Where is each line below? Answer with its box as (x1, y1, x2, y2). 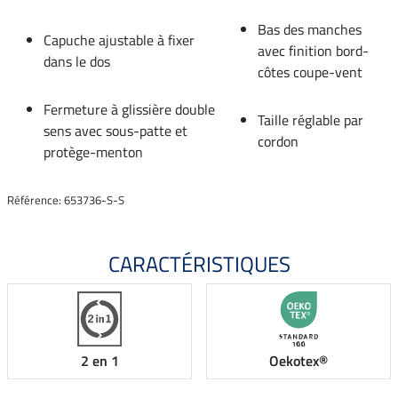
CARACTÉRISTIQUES (107, 247, 291, 280)
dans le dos (44, 50, 110, 72)
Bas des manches (258, 18, 362, 40)
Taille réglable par (258, 108, 363, 131)
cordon (258, 130, 298, 152)
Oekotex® (269, 349, 328, 371)
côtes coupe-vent (258, 60, 362, 83)
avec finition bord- (258, 39, 369, 61)
